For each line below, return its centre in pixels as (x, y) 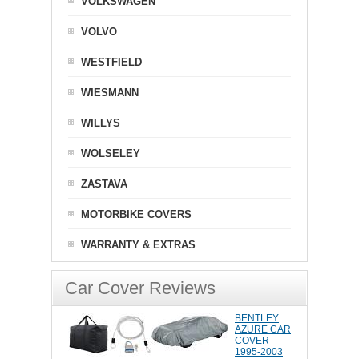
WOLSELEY (111, 154)
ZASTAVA (104, 184)
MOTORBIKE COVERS (136, 215)
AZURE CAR (263, 330)
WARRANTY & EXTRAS (138, 245)
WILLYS (101, 123)
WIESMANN (110, 93)
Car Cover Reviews (140, 288)
